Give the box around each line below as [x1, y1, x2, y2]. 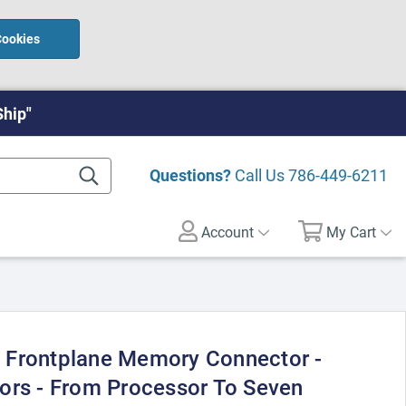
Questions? [150, 164, 231, 186]
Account [198, 222, 255, 241]
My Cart [326, 222, 377, 241]
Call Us [231, 164, 288, 186]
